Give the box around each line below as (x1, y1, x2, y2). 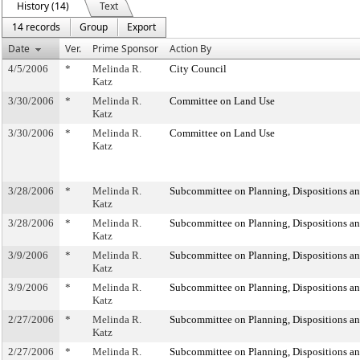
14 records (12, 20, 60, 34)
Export (127, 20, 156, 34)
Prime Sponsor (92, 42, 158, 55)
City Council (170, 63, 227, 75)
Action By (170, 42, 211, 55)
